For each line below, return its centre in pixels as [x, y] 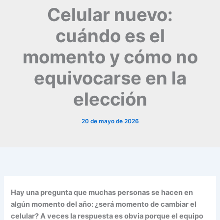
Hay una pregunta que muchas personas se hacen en [102, 192]
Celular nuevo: [110, 14]
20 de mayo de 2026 [110, 121]
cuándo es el [110, 36]
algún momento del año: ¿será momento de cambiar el [104, 204]
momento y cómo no [110, 57]
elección [110, 99]
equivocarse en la [110, 78]
